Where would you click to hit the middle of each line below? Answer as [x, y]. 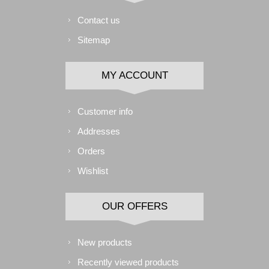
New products [105, 242]
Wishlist [93, 171]
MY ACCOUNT [134, 75]
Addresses [99, 131]
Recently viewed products [128, 262]
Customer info [105, 111]
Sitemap [94, 40]
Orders [91, 151]
